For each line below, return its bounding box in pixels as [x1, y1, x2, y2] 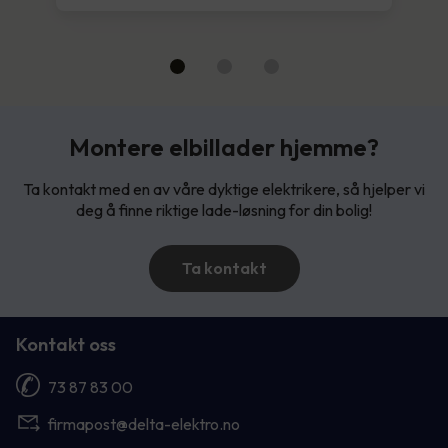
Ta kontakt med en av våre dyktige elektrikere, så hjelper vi [23, 178, 425, 199]
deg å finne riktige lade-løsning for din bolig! [76, 199, 372, 220]
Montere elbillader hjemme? [69, 131, 379, 162]
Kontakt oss [16, 332, 116, 356]
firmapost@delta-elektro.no [48, 413, 240, 434]
